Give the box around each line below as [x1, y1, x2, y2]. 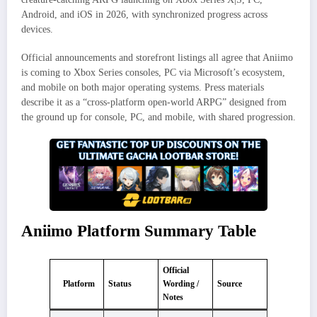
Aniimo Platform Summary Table [21, 222, 256, 241]
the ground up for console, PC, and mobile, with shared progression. [21, 112, 296, 123]
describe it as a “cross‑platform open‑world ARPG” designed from [21, 97, 287, 108]
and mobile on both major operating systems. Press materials [21, 82, 264, 93]
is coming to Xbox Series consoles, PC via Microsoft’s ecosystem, [21, 67, 285, 79]
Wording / [163, 278, 199, 289]
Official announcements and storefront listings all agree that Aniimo [21, 52, 293, 64]
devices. [21, 24, 53, 35]
